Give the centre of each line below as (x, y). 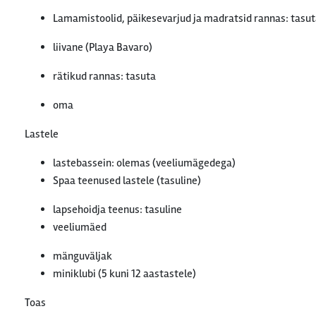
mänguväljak (83, 256)
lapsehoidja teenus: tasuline (117, 209)
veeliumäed (80, 227)
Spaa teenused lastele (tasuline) (127, 181)
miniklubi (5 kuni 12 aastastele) (124, 274)
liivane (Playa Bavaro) (103, 47)
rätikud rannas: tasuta (104, 76)
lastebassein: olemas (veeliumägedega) (144, 163)
